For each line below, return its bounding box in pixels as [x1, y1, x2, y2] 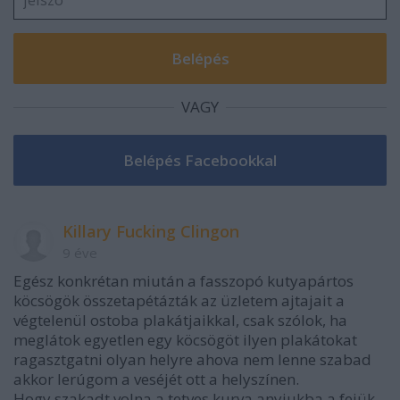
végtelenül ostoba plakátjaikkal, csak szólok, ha [13, 310, 347, 331]
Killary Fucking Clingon [62, 221, 239, 243]
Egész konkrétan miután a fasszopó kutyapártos [13, 271, 354, 292]
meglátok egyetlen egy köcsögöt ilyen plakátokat [13, 329, 357, 351]
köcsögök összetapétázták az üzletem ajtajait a [13, 290, 345, 312]
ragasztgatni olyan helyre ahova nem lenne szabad [13, 349, 371, 371]
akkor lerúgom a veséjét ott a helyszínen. [13, 369, 299, 390]
